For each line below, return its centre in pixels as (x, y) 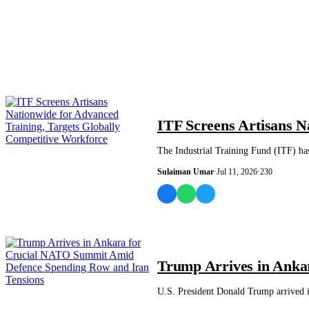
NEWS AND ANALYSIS (207, 103)
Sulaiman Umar (186, 171)
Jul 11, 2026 (237, 171)
